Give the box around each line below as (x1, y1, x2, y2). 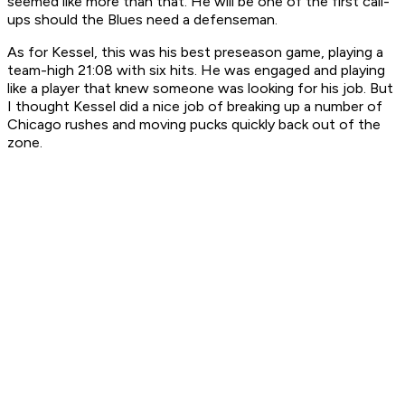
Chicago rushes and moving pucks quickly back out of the (7, 116, 381, 134)
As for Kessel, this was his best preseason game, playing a (7, 43, 383, 61)
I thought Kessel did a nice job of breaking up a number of (7, 98, 382, 116)
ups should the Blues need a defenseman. (7, 11, 278, 29)
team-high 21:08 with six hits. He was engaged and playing (7, 61, 385, 80)
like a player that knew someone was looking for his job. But (7, 80, 393, 98)
